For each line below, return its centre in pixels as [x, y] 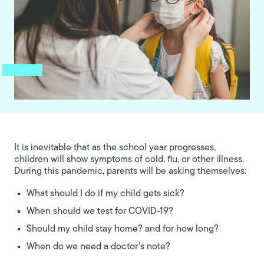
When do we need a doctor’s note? [100, 247]
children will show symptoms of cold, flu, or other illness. [129, 160]
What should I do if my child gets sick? [107, 194]
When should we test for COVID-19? [100, 212]
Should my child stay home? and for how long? [123, 229]
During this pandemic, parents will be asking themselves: [130, 171]
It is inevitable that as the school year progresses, [115, 148]
